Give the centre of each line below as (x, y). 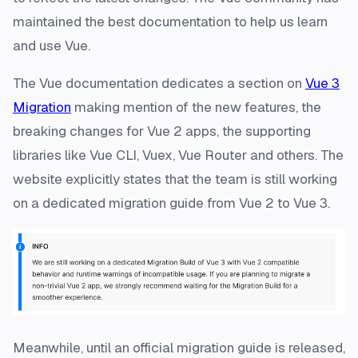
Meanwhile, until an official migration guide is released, (179, 347)
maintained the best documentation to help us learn (170, 22)
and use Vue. (52, 46)
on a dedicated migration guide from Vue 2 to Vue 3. (171, 203)
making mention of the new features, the (196, 107)
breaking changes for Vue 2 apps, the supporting (162, 131)
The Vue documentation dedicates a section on (159, 84)
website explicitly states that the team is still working (175, 179)
